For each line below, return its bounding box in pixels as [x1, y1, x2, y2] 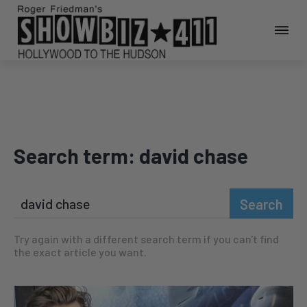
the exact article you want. [14, 245, 147, 259]
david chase [139, 143, 248, 169]
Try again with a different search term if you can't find [14, 232, 279, 246]
